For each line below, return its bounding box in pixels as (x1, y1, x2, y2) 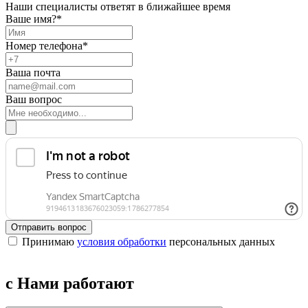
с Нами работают (5, 274, 134, 293)
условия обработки (77, 236, 166, 248)
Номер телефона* (5, 40, 88, 52)
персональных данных (166, 236, 275, 248)
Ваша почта (5, 67, 60, 79)
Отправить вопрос (11, 222, 87, 233)
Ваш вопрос (5, 93, 62, 106)
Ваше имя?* (5, 13, 62, 25)
